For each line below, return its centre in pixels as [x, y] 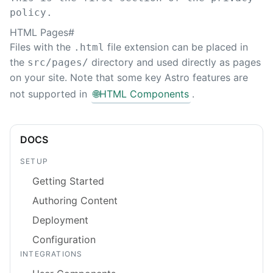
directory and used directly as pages [175, 62]
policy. [31, 13]
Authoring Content [75, 200]
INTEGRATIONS [51, 253]
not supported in [50, 94]
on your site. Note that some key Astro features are [129, 78]
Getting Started [68, 181]
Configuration [64, 239]
